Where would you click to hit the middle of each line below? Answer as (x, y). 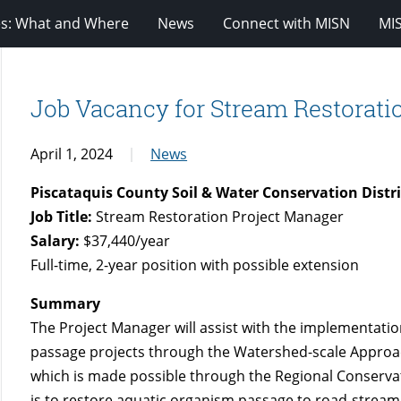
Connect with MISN (286, 23)
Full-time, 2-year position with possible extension (195, 264)
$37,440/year (125, 240)
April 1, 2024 (72, 154)
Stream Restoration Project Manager (218, 216)
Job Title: (62, 216)
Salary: (55, 240)
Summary (66, 303)
